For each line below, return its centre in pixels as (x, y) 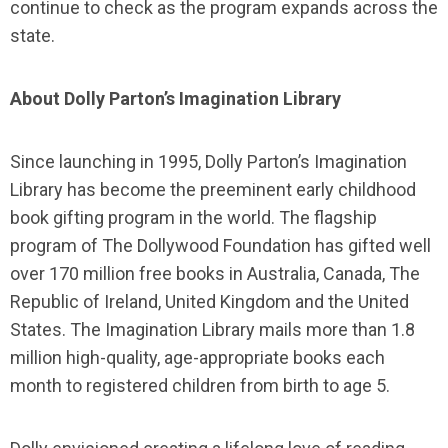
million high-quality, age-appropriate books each (197, 357)
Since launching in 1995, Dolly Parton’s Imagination (208, 161)
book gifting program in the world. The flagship (193, 217)
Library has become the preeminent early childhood (213, 189)
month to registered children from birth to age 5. (200, 385)
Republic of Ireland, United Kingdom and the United (209, 301)
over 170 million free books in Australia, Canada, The (215, 273)
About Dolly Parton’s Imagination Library (175, 98)
